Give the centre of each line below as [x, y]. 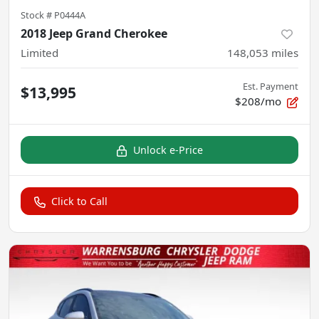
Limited [40, 52]
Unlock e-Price [168, 150]
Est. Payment [271, 86]
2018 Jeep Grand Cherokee [94, 33]
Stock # [37, 15]
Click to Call [79, 201]
